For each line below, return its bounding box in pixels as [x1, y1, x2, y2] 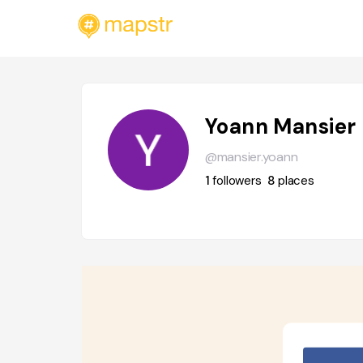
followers [212, 173, 262, 189]
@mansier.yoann [204, 148, 298, 165]
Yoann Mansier [204, 113, 357, 140]
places [278, 173, 314, 189]
